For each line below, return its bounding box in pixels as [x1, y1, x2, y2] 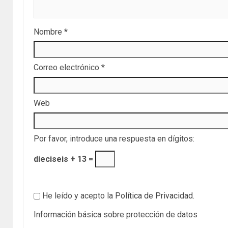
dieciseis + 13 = [34, 154, 95, 164]
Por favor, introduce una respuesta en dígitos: [34, 134, 194, 144]
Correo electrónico [34, 63, 101, 73]
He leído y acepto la [40, 191, 115, 201]
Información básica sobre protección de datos [34, 210, 197, 220]
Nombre [34, 27, 64, 37]
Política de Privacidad [115, 191, 193, 201]
